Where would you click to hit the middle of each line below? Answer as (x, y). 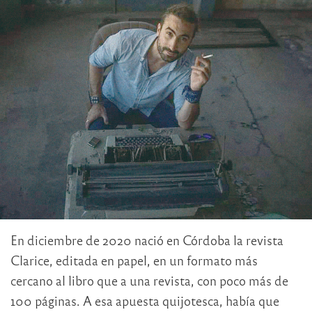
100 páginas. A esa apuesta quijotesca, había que (145, 301)
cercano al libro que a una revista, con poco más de (149, 281)
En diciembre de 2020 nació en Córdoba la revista (147, 240)
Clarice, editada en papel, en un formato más (134, 260)
